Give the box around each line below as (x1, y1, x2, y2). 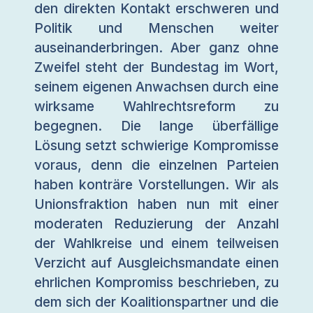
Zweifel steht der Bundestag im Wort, (34, 58, 279, 75)
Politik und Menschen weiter (34, 19, 279, 36)
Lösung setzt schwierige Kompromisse (34, 136, 279, 154)
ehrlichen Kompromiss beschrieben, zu (34, 273, 279, 291)
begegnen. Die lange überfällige (34, 117, 279, 134)
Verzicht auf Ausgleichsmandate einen (34, 254, 279, 271)
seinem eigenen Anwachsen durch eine (34, 78, 279, 95)
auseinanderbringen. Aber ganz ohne (34, 38, 279, 56)
